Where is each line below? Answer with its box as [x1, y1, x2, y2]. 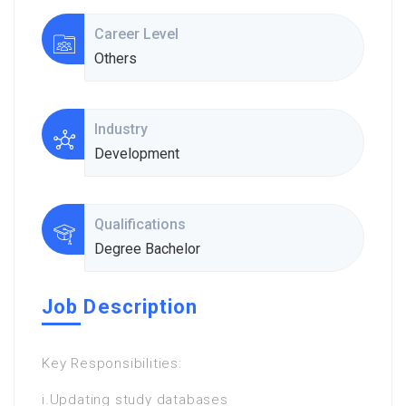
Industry [93, 121, 151, 138]
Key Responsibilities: [42, 355, 182, 372]
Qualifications [93, 216, 189, 233]
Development [93, 145, 179, 162]
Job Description [42, 295, 198, 318]
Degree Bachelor [93, 240, 200, 257]
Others [93, 50, 137, 67]
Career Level [93, 25, 182, 43]
